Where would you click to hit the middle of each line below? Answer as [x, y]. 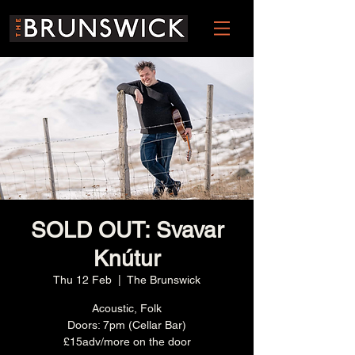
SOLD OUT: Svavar [127, 230]
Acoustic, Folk [127, 308]
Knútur [127, 258]
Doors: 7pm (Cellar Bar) [127, 325]
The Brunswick [164, 280]
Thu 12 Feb [82, 280]
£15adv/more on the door [127, 342]
